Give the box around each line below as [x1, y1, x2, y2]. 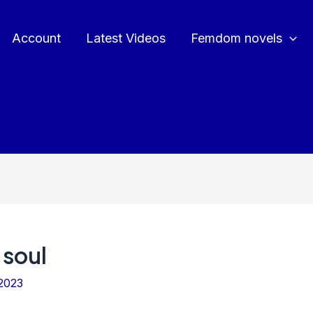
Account [12, 31, 61, 45]
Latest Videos [86, 31, 166, 45]
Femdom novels [191, 31, 282, 45]
